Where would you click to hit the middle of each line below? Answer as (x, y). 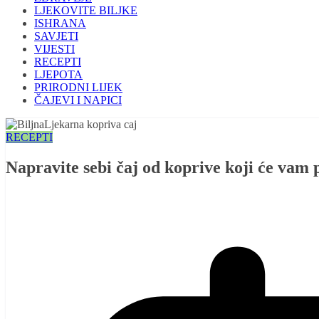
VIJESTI (54, 49)
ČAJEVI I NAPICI (78, 100)
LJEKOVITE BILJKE (86, 11)
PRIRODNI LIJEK (78, 88)
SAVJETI (56, 36)
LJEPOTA (58, 75)
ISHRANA (60, 23)
